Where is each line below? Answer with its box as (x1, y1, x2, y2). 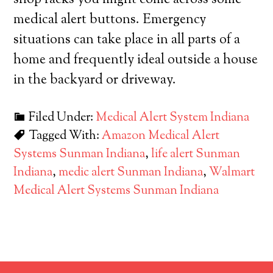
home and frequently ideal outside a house (13, 51, 258, 70)
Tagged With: (29, 127, 102, 145)
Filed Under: (29, 109, 96, 127)
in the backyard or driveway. (13, 71, 177, 90)
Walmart (209, 164, 255, 182)
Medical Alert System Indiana (96, 109, 250, 127)
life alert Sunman (151, 146, 241, 163)
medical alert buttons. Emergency (13, 10, 207, 30)
